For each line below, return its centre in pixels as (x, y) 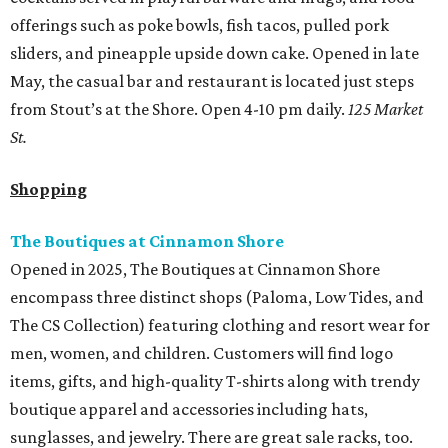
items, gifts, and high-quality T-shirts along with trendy (215, 381)
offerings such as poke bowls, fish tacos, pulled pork (199, 25)
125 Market (385, 109)
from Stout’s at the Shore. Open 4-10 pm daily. (179, 109)
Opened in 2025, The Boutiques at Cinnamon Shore (195, 269)
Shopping (48, 189)
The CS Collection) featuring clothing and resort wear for (220, 325)
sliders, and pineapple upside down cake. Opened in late (214, 53)
